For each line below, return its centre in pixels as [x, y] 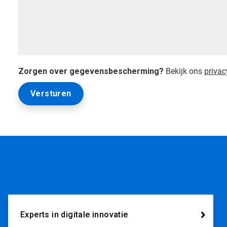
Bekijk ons [184, 71]
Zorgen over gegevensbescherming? [91, 71]
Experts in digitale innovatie [74, 215]
